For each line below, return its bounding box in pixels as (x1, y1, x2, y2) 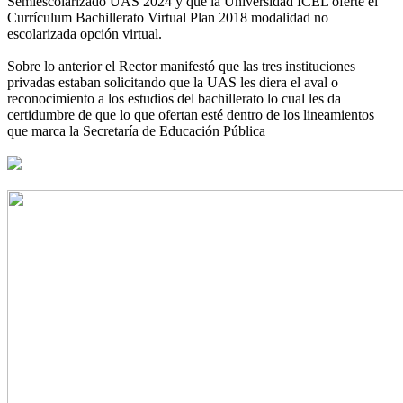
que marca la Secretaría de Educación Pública (7, 122, 265, 139)
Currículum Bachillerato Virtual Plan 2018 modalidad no (7, 9, 328, 25)
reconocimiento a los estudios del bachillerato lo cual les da (7, 90, 341, 106)
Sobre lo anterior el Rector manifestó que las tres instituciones (7, 58, 355, 74)
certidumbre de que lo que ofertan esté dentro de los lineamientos (7, 106, 374, 122)
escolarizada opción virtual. (7, 25, 162, 41)
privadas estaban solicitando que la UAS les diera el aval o (7, 74, 338, 90)
